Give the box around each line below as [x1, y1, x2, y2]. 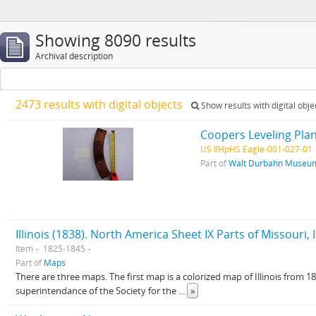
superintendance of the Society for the [16, 284, 178, 297]
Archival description [35, 50, 113, 62]
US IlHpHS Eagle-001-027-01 [200, 143, 313, 154]
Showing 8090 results [35, 30, 196, 51]
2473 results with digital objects [16, 97, 186, 112]
